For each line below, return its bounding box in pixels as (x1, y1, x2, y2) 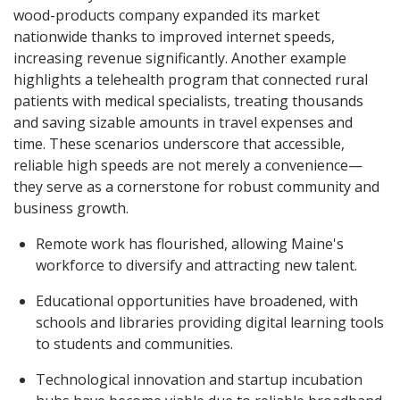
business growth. (13, 197, 129, 218)
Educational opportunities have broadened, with (36, 290, 358, 311)
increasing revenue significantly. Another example (13, 47, 346, 68)
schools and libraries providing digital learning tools (36, 312, 384, 332)
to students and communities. (36, 333, 233, 354)
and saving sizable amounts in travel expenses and (13, 112, 353, 132)
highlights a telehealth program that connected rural (13, 69, 368, 89)
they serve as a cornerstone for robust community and (13, 176, 379, 196)
